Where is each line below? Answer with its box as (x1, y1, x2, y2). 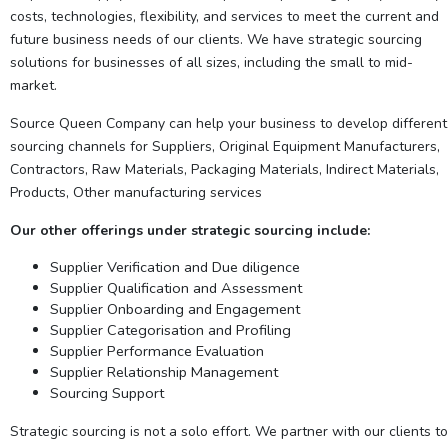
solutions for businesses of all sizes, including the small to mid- (10, 52, 413, 72)
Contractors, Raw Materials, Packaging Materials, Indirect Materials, (10, 159, 439, 179)
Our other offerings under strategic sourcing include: (10, 220, 370, 240)
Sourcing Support (50, 382, 164, 403)
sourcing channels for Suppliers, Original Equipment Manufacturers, (10, 136, 440, 156)
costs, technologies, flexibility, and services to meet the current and (10, 6, 439, 26)
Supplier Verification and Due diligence (50, 256, 300, 277)
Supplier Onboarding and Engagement (50, 298, 300, 319)
